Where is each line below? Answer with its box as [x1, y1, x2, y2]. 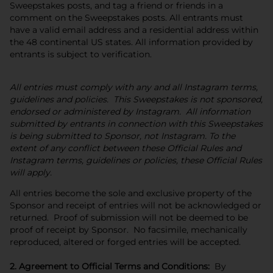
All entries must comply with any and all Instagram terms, [10, 81, 258, 93]
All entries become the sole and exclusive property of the [10, 187, 252, 199]
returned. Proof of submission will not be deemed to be [10, 211, 248, 223]
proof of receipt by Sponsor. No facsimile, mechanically [10, 224, 247, 235]
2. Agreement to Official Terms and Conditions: [10, 260, 210, 272]
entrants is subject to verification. [10, 48, 154, 60]
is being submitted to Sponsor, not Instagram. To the [10, 130, 235, 141]
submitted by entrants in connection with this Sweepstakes [10, 118, 263, 129]
